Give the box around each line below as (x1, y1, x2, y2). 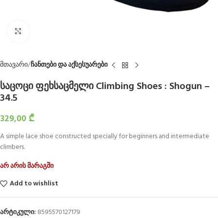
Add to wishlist (9, 178, 58, 189)
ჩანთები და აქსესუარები (31, 59, 108, 71)
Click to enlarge (29, 26, 74, 36)
